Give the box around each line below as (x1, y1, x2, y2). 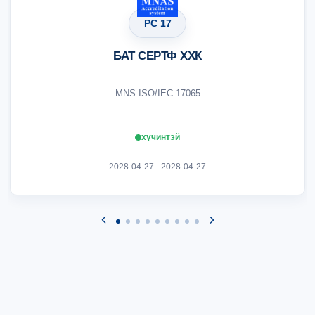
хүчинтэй (141, 132, 180, 142)
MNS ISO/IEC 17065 (115, 88, 200, 98)
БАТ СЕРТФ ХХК (113, 49, 202, 63)
